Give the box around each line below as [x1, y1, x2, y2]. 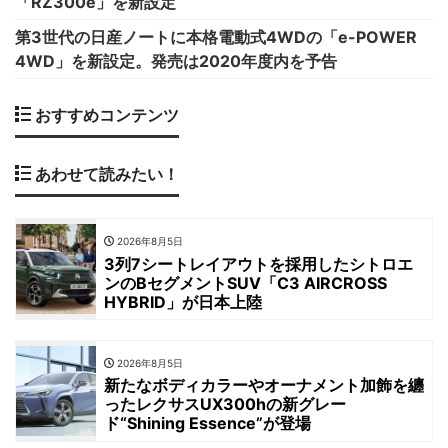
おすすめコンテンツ [31, 104, 179, 125]
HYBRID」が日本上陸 [104, 291, 262, 312]
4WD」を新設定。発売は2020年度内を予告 [15, 50, 337, 71]
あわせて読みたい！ [31, 163, 179, 184]
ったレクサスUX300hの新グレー [104, 393, 346, 414]
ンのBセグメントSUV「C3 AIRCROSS [104, 272, 387, 293]
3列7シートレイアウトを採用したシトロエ [104, 253, 413, 274]
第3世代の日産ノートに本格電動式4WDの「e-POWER [15, 26, 417, 47]
